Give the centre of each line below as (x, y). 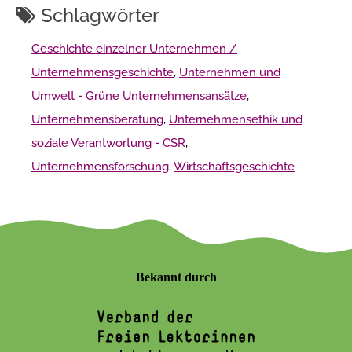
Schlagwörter (98, 16)
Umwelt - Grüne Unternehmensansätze (139, 96)
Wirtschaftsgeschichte (234, 167)
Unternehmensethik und (236, 120)
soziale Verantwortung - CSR (108, 143)
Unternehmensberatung (97, 120)
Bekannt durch (176, 277)
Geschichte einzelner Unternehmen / (134, 49)
